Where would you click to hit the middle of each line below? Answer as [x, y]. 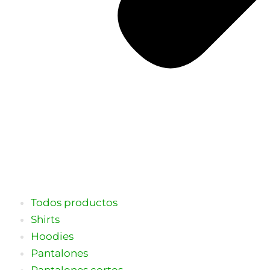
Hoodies [52, 236]
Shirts [45, 219]
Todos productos [74, 202]
